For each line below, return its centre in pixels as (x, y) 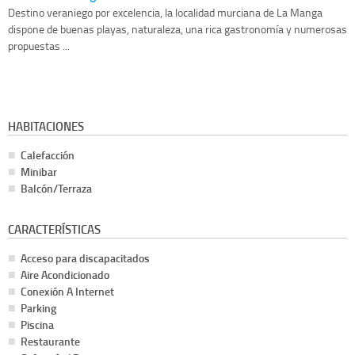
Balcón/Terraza (56, 189)
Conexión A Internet (67, 292)
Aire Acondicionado (65, 275)
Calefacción (48, 155)
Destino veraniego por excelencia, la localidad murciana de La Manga (165, 13)
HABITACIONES (46, 126)
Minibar (39, 172)
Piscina (37, 325)
